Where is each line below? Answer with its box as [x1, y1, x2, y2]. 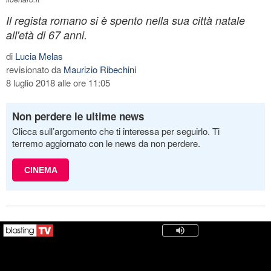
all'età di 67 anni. [6, 27, 87, 42]
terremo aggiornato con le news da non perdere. [12, 136, 200, 149]
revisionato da [6, 62, 64, 76]
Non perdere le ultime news [12, 108, 144, 123]
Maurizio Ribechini [64, 62, 136, 76]
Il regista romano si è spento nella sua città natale [6, 12, 245, 28]
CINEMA [24, 165, 57, 175]
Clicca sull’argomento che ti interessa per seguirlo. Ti [12, 124, 220, 137]
